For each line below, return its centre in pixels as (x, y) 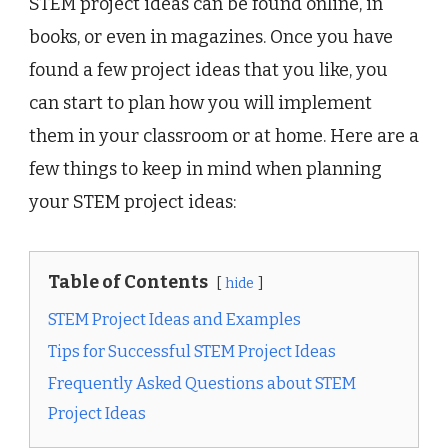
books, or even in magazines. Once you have (211, 36)
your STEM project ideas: (132, 201)
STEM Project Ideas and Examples (174, 319)
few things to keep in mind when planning (205, 168)
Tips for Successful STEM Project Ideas (192, 351)
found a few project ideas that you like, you (208, 69)
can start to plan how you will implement (200, 102)
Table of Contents (128, 281)
